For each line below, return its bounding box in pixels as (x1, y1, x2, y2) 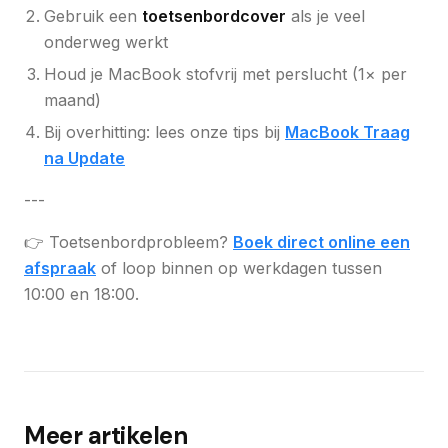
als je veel (286, 6, 365, 26)
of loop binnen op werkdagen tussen (96, 258, 382, 278)
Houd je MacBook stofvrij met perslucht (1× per (44, 64, 407, 84)
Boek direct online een (233, 232, 410, 252)
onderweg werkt (44, 32, 168, 52)
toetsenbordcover (142, 6, 286, 26)
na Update (44, 148, 125, 168)
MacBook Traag (285, 122, 410, 142)
